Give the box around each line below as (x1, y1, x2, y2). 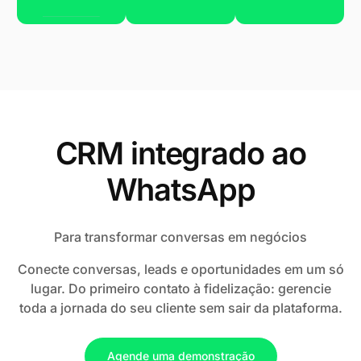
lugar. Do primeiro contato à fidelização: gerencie (30, 280, 331, 297)
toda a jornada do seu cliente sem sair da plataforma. (19, 300, 342, 317)
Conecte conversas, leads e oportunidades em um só (17, 261, 344, 278)
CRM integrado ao (55, 135, 306, 172)
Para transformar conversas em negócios (54, 229, 307, 246)
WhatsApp (106, 171, 255, 209)
